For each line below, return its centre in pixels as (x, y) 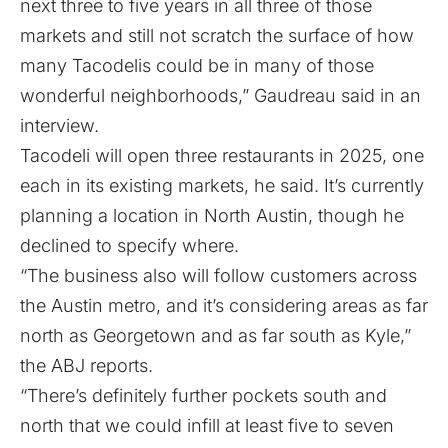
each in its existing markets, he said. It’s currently (222, 185)
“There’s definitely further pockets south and (203, 395)
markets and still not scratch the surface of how (217, 35)
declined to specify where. (129, 245)
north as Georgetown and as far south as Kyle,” (215, 335)
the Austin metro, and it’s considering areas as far (224, 305)
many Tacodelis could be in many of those (197, 65)
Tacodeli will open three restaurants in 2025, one (222, 155)
